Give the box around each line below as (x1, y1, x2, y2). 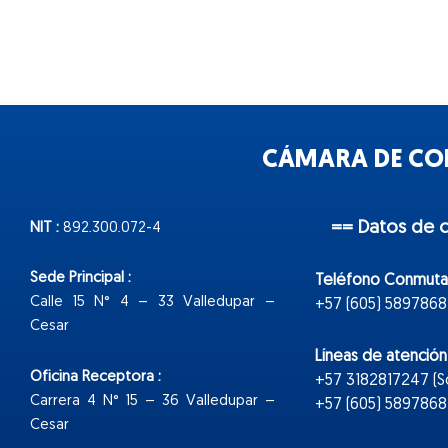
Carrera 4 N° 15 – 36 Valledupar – (30, 393, 275, 409)
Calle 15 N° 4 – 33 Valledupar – (30, 295, 275, 311)
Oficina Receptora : (30, 369, 161, 385)
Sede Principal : (30, 271, 131, 287)
